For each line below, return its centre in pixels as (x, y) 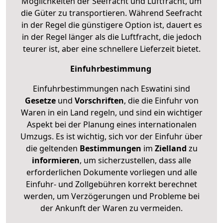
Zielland (170, 148)
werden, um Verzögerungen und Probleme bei (111, 196)
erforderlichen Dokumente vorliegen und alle (111, 172)
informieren (56, 160)
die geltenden (53, 148)
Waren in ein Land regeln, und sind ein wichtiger (111, 112)
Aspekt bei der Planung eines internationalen (111, 124)
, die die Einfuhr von (161, 100)
